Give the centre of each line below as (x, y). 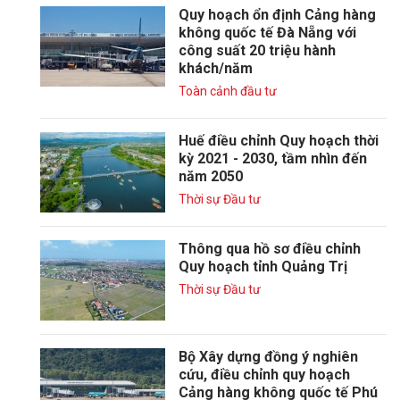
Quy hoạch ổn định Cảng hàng (277, 15)
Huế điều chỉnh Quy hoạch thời (279, 141)
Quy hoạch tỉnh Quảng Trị (263, 267)
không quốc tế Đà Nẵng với (267, 33)
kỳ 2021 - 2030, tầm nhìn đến (273, 158)
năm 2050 (211, 176)
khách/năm (216, 68)
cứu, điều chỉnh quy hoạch (264, 375)
